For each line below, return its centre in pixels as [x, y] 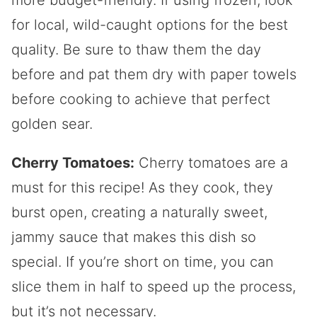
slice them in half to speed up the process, [154, 286]
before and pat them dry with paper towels [154, 74]
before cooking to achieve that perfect [141, 99]
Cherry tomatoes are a [211, 162]
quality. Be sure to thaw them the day [136, 49]
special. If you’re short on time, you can [143, 261]
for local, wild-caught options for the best [150, 24]
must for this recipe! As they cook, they [142, 187]
